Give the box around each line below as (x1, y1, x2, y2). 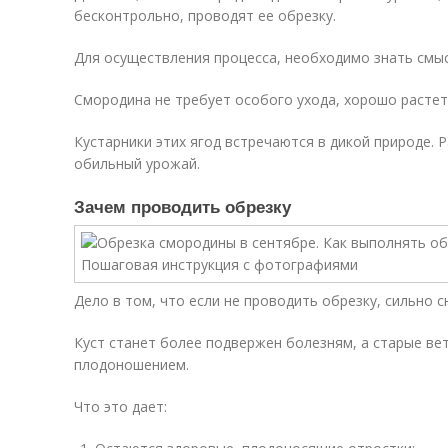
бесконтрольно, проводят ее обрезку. (74, 6, 336, 25)
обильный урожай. (74, 154, 200, 173)
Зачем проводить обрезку (74, 194, 291, 218)
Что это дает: (74, 397, 167, 416)
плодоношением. (74, 355, 189, 374)
